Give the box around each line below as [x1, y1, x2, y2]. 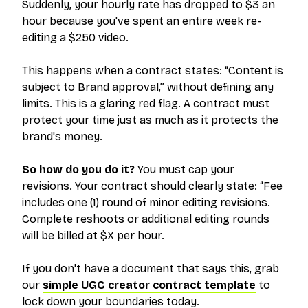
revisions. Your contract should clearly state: [22, 179, 260, 192]
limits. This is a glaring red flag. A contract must [22, 97, 269, 110]
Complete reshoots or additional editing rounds [22, 212, 269, 225]
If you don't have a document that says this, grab [22, 262, 279, 275]
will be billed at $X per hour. [22, 229, 164, 242]
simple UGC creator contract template [43, 278, 256, 291]
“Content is [225, 64, 283, 77]
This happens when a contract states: [22, 64, 225, 77]
